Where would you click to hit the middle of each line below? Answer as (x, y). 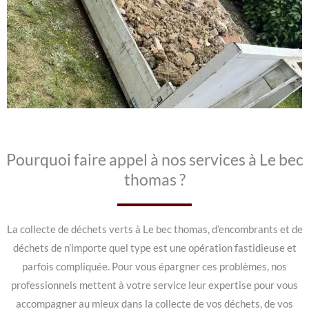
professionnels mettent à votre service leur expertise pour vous (154, 285)
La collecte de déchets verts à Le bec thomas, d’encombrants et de (154, 229)
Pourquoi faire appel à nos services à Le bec (154, 159)
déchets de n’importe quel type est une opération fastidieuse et (154, 248)
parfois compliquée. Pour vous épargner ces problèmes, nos (154, 267)
